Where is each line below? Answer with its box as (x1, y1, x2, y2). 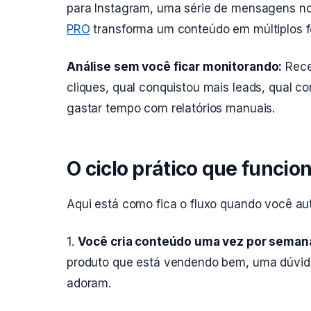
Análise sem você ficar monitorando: (67, 60, 283, 74)
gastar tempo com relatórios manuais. (67, 101, 276, 115)
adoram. (67, 276, 112, 290)
